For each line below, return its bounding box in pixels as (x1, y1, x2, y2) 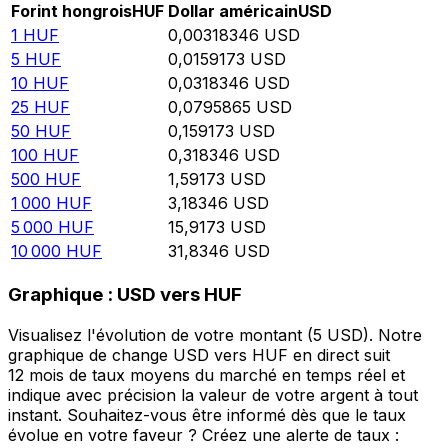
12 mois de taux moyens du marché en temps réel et (8, 364, 405, 385)
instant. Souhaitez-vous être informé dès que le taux (8, 404, 406, 425)
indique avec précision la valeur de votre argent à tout (8, 384, 418, 405)
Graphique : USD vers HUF (8, 283, 242, 307)
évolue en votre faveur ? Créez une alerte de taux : (8, 424, 399, 445)
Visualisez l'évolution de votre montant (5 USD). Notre (8, 324, 422, 345)
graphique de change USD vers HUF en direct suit (8, 344, 390, 365)
